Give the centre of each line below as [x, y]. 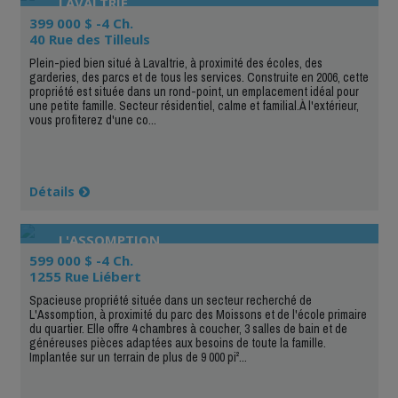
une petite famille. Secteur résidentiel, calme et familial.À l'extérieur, [194, 105]
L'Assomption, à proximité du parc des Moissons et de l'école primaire [198, 314]
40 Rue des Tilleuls [89, 39]
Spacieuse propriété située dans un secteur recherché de [170, 300]
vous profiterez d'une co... [92, 119]
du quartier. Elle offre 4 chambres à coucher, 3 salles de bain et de [188, 328]
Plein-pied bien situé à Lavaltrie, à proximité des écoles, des [175, 63]
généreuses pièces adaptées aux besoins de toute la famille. [177, 342]
